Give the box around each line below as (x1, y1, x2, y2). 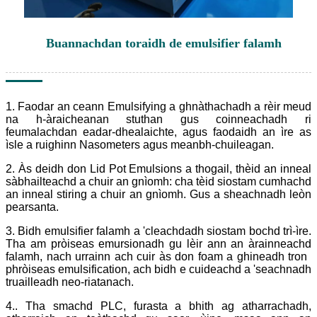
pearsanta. (6, 201, 59, 214)
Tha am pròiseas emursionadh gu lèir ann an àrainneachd (6, 238, 311, 250)
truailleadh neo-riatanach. (6, 276, 134, 289)
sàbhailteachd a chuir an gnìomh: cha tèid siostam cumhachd (6, 175, 311, 188)
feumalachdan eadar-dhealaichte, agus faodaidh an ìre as (6, 126, 311, 139)
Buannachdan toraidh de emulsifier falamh (46, 36, 282, 51)
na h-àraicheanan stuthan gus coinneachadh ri (6, 113, 311, 126)
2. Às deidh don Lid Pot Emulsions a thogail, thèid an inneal (6, 163, 311, 175)
